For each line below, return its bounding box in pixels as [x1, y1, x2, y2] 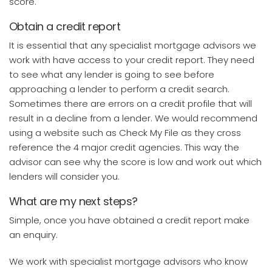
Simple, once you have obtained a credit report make [9, 213, 250, 226]
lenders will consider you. [9, 169, 120, 183]
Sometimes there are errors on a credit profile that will [9, 97, 252, 110]
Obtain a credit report [9, 18, 121, 34]
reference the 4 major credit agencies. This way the [9, 140, 239, 154]
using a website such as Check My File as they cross [9, 126, 241, 139]
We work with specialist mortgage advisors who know [9, 254, 248, 268]
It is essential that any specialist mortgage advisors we [9, 38, 256, 52]
